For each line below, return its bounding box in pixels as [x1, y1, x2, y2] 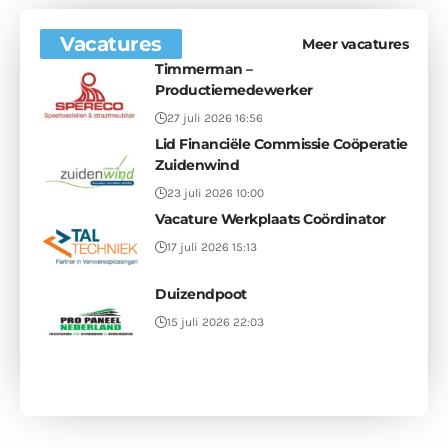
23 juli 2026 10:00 [167, 186, 264, 201]
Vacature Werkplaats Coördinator [155, 210, 386, 229]
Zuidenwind [155, 156, 239, 175]
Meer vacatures [302, 34, 408, 53]
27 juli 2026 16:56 [167, 111, 263, 126]
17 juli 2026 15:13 [167, 240, 257, 255]
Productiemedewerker [155, 81, 313, 100]
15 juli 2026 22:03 [167, 315, 264, 330]
